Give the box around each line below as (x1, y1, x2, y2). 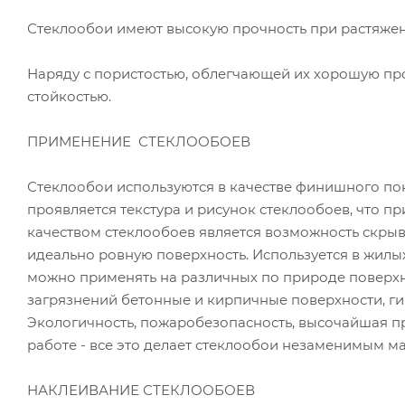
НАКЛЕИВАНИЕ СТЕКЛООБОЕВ (27, 381, 255, 399)
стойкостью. (27, 87, 111, 105)
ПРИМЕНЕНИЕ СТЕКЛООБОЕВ (27, 132, 250, 150)
